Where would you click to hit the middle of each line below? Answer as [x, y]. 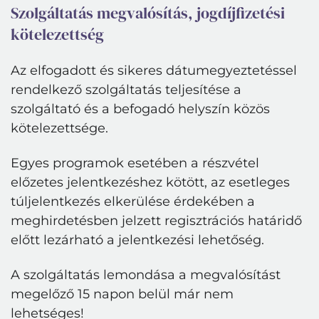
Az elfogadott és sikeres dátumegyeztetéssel [154, 70]
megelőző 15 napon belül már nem [122, 294]
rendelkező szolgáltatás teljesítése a [126, 90]
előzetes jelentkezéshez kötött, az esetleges [150, 182]
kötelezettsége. [59, 128]
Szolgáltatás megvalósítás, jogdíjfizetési [148, 13]
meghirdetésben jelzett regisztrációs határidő [156, 221]
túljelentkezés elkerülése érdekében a [133, 202]
